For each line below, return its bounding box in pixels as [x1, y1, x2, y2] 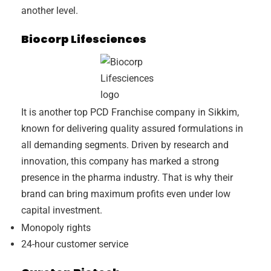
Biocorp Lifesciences [21, 31, 146, 47]
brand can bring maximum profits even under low [21, 188, 230, 200]
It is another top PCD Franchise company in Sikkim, [21, 106, 239, 119]
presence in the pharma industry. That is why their [21, 172, 233, 184]
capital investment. [21, 204, 102, 217]
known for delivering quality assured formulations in [21, 123, 243, 135]
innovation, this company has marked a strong [21, 155, 219, 168]
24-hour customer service [21, 238, 128, 250]
